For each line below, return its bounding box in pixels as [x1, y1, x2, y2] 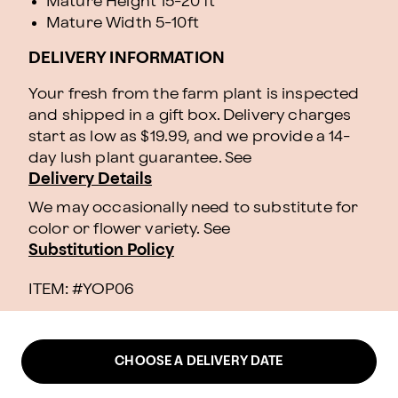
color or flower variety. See [28, 221, 231, 236]
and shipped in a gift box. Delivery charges [28, 107, 352, 123]
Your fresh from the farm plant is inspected [28, 86, 360, 101]
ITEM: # [28, 282, 83, 297]
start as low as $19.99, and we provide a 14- [28, 129, 351, 144]
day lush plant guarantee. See [28, 150, 252, 165]
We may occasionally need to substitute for [28, 200, 359, 215]
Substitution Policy [28, 243, 174, 258]
